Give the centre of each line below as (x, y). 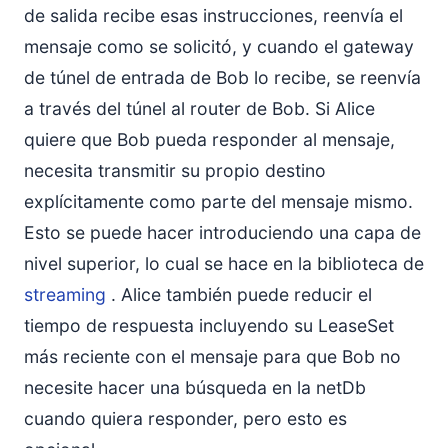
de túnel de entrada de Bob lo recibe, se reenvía (222, 78)
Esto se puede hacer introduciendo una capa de (222, 233)
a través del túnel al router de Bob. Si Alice (199, 109)
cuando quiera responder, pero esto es (185, 419)
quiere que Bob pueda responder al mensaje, (209, 140)
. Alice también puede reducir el (239, 295)
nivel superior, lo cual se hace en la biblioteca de (224, 264)
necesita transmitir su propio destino (175, 171)
